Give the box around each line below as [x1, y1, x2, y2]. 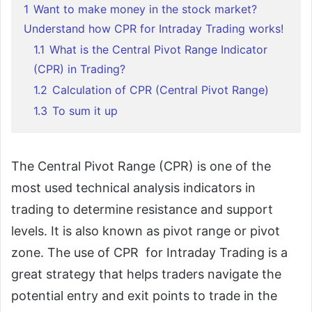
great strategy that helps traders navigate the [11, 267, 281, 282]
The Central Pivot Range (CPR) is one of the [11, 159, 271, 174]
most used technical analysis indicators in [11, 180, 256, 196]
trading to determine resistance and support [11, 202, 273, 217]
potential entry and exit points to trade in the [11, 288, 277, 304]
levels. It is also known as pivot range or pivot [11, 224, 280, 239]
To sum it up [52, 104, 118, 118]
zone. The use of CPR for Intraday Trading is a [11, 245, 288, 260]
